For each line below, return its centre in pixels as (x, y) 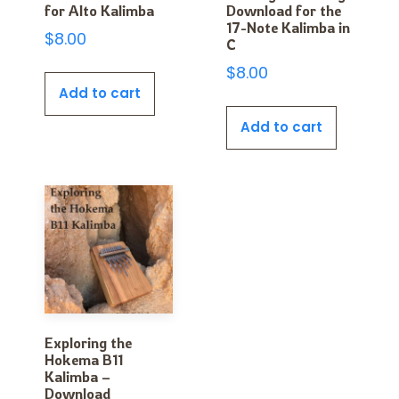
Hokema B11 (84, 359)
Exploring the (88, 342)
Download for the (284, 11)
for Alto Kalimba (99, 11)
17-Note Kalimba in (288, 28)
